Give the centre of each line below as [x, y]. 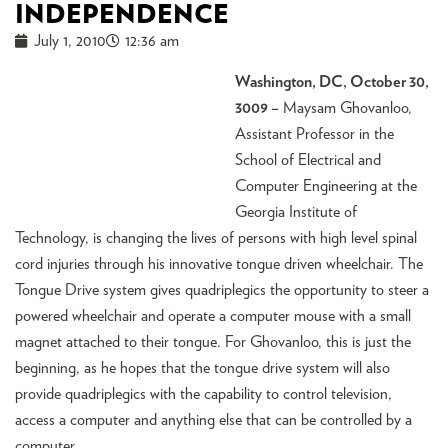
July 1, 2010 [70, 41]
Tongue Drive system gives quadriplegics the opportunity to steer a [222, 290]
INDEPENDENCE [122, 15]
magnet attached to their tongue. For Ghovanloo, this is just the [213, 342]
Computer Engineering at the [326, 186]
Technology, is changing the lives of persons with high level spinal [216, 238]
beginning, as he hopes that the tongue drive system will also [202, 368]
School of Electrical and [308, 160]
